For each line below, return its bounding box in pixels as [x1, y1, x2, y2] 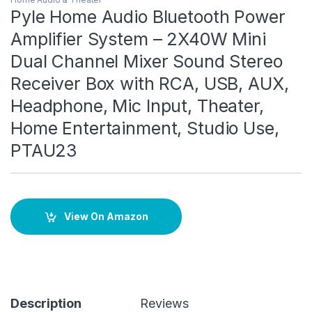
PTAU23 [10, 139, 77, 161]
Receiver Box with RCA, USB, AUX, [10, 72, 289, 94]
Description [10, 295, 81, 311]
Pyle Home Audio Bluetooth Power [10, 6, 286, 27]
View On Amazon [63, 210, 148, 223]
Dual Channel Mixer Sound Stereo [10, 50, 283, 72]
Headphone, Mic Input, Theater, [10, 95, 264, 116]
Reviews [140, 295, 189, 311]
